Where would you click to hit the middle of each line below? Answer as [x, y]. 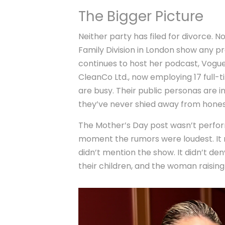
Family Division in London [127, 50]
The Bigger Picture [141, 17]
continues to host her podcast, [140, 64]
